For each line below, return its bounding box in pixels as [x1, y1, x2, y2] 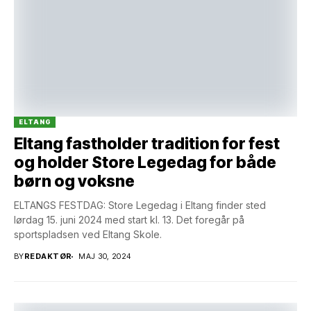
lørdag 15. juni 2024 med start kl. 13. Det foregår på [14, 214, 244, 226]
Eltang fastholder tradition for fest [14, 134, 280, 154]
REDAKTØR [24, 251, 72, 262]
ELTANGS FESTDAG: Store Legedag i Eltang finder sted [14, 199, 266, 212]
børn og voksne [14, 171, 135, 192]
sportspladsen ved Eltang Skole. [14, 228, 162, 241]
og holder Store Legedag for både [14, 153, 276, 173]
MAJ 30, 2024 [78, 251, 131, 262]
